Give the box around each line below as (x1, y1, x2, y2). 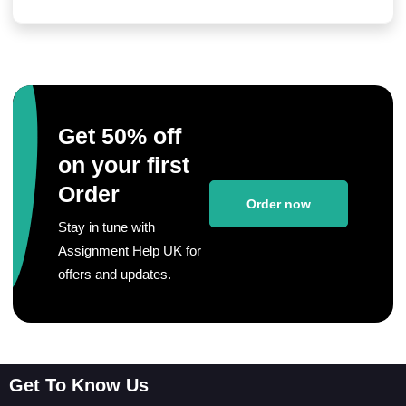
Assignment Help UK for (58, 243, 202, 258)
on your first (58, 152, 190, 178)
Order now (246, 197, 311, 211)
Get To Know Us (9, 375, 149, 395)
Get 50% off (58, 123, 182, 149)
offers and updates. (58, 266, 172, 282)
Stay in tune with (58, 219, 156, 235)
